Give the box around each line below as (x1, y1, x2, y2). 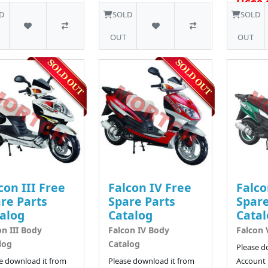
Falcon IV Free (108, 179, 191, 196)
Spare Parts (108, 193, 175, 210)
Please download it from (108, 255, 194, 267)
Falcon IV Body (108, 224, 169, 236)
